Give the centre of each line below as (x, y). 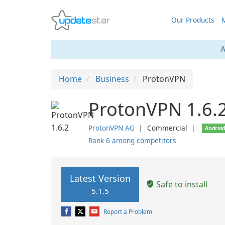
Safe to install (181, 184)
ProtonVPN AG (111, 128)
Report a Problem (128, 212)
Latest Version (100, 178)
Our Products (193, 20)
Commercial (167, 128)
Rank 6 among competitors (132, 140)
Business (112, 79)
